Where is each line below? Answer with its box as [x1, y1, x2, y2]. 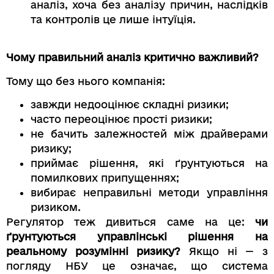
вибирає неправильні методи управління [31, 187, 268, 199]
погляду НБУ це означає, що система [6, 260, 268, 272]
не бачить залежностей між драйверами [31, 128, 268, 140]
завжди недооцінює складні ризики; [31, 98, 229, 111]
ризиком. [31, 201, 81, 213]
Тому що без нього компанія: [6, 75, 165, 87]
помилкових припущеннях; [31, 172, 179, 184]
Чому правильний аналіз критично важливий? [6, 51, 259, 64]
